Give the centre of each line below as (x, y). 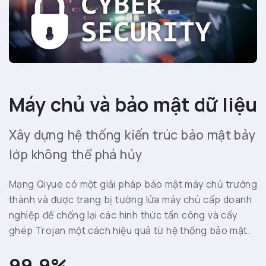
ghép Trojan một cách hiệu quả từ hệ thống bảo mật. (129, 230)
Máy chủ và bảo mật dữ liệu (133, 104)
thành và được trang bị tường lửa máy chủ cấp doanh (130, 199)
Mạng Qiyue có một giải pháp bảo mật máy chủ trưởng (133, 184)
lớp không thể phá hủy (76, 154)
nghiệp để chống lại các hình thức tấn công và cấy (123, 215)
